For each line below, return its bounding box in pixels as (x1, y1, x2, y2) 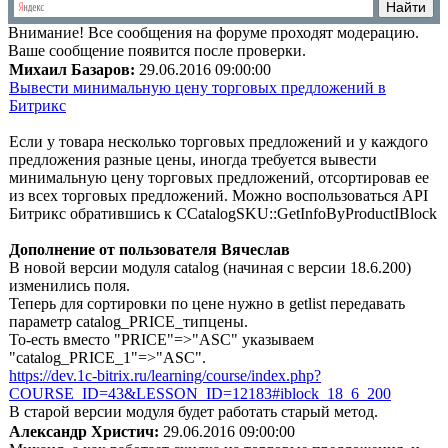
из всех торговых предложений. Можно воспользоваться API (9, 186, 428, 204)
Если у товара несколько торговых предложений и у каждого (9, 132, 428, 150)
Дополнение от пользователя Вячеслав (9, 240, 290, 258)
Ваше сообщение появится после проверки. (8, 41, 306, 59)
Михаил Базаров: (9, 60, 135, 78)
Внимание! (8, 23, 88, 41)
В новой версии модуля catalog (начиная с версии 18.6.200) (9, 258, 411, 276)
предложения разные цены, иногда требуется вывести (9, 150, 377, 168)
